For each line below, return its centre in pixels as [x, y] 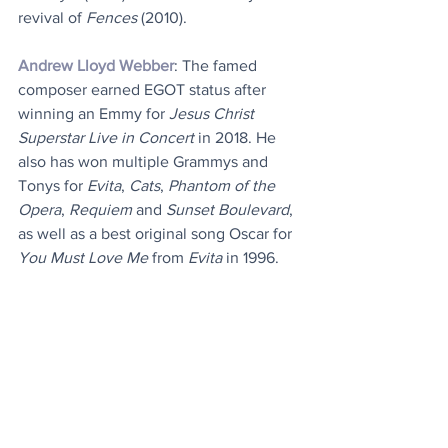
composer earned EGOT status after [144, 90]
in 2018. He [237, 138]
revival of [52, 18]
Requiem [100, 210]
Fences [111, 18]
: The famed [217, 66]
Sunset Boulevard [227, 210]
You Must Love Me [83, 258]
